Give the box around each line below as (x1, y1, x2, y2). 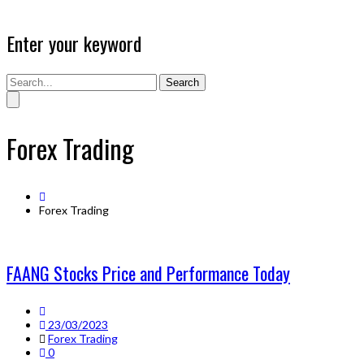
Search (166, 76, 199, 89)
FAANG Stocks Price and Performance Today (6, 259, 290, 286)
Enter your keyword (6, 28, 141, 58)
